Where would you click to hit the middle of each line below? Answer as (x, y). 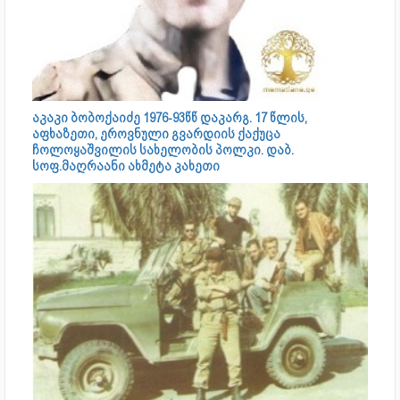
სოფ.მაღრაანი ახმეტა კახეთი (126, 166)
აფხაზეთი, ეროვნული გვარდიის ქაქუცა (156, 133)
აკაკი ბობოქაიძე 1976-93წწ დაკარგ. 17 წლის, (170, 117)
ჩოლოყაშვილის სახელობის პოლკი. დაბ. (163, 150)
